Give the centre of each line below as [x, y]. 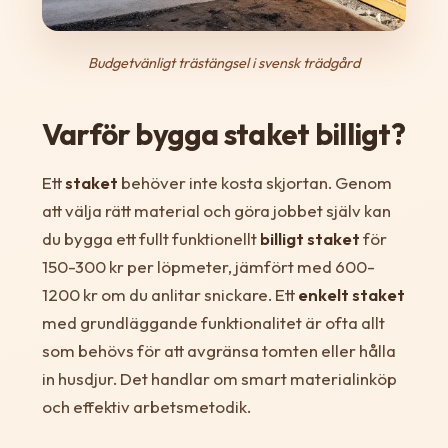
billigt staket [309, 238]
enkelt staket [351, 294]
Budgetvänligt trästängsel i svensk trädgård [224, 62]
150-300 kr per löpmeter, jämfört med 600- [208, 266]
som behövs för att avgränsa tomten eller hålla [218, 350]
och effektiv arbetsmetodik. [146, 406]
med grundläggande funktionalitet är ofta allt [213, 322]
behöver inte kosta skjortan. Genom [254, 182]
